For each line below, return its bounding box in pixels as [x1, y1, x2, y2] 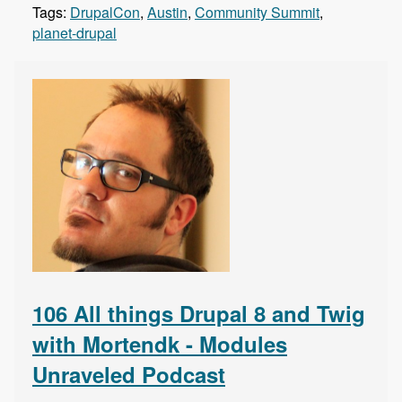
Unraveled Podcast [32, 359, 225, 390]
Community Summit [195, 2, 319, 23]
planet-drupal [32, 22, 117, 44]
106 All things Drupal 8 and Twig [32, 298, 365, 329]
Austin [147, 2, 188, 23]
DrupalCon [70, 2, 140, 23]
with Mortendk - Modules [32, 328, 287, 360]
